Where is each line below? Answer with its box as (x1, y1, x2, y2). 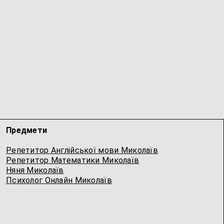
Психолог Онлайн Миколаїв (6, 175, 112, 185)
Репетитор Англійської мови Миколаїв (6, 145, 158, 155)
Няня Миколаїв (6, 165, 64, 175)
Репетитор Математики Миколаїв (6, 155, 139, 165)
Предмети (6, 125, 47, 135)
